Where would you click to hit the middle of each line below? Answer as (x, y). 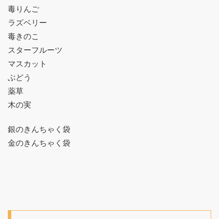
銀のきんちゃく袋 (39, 130)
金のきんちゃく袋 (39, 143)
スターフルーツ (35, 50)
